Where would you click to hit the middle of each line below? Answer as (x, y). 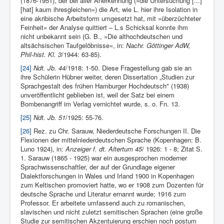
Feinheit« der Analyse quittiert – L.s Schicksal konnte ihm (104, 27)
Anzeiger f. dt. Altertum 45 (104, 149)
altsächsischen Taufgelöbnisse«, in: (73, 45)
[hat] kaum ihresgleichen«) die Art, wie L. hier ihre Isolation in (109, 9)
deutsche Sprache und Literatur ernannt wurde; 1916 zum (103, 194)
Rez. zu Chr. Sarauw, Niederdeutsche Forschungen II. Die (116, 131)
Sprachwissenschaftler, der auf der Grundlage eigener (98, 167)
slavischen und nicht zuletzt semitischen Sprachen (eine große (111, 212)
